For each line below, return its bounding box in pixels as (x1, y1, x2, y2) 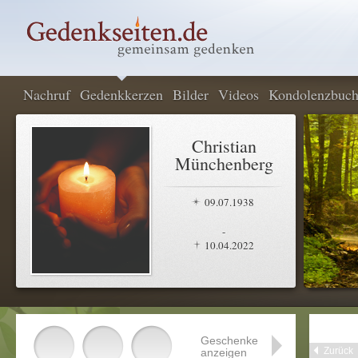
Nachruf (23, 85, 70, 104)
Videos (218, 85, 259, 104)
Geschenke (201, 334, 258, 347)
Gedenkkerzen (80, 85, 163, 104)
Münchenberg (174, 152, 273, 175)
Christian (191, 134, 257, 157)
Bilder (173, 85, 209, 104)
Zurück (324, 345, 353, 356)
